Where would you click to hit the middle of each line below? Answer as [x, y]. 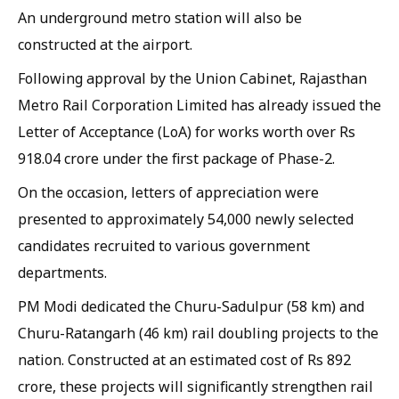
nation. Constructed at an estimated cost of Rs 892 [184, 360]
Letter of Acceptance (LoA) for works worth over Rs [187, 132]
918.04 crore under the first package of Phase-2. [176, 159]
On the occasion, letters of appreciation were [168, 192]
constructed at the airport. [105, 45]
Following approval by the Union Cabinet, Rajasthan [192, 78]
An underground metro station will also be [160, 18]
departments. [62, 273]
